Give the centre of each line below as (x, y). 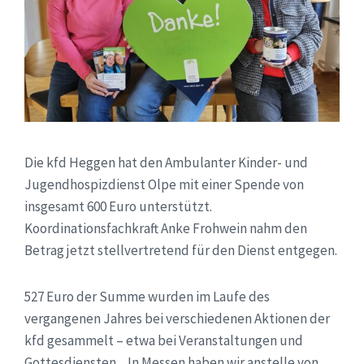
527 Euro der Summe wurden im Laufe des (147, 296)
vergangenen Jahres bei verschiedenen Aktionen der (177, 318)
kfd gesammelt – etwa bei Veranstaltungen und (164, 340)
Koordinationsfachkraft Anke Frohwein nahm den (166, 228)
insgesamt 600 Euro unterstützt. (118, 206)
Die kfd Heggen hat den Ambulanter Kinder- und (166, 162)
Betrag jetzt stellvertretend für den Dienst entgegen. (181, 250)
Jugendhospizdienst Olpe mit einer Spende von (164, 184)
